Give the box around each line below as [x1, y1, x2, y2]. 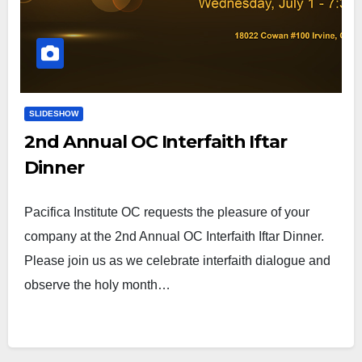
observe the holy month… [24, 278, 170, 292]
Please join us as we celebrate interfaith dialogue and [24, 254, 330, 267]
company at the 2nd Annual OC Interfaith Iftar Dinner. [24, 229, 324, 243]
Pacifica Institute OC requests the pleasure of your [24, 205, 309, 219]
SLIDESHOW [29, 109, 78, 118]
